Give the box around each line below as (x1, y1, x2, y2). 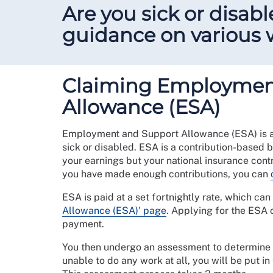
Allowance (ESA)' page (62, 205, 166, 216)
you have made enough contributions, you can (62, 168, 271, 180)
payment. (62, 218, 104, 230)
